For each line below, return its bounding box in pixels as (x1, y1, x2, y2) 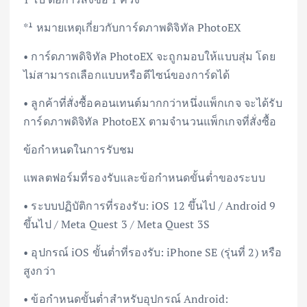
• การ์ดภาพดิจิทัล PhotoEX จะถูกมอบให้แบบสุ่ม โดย (23, 48, 275, 64)
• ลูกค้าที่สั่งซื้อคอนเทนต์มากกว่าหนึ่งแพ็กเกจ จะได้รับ (23, 95, 282, 110)
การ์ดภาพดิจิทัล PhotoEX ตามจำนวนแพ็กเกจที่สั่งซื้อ (23, 113, 277, 129)
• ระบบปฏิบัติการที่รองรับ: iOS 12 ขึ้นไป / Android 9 (23, 197, 276, 213)
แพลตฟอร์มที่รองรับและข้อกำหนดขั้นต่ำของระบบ (23, 169, 265, 185)
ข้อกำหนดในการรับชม (23, 141, 135, 157)
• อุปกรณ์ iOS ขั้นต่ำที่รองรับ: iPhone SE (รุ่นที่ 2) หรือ (23, 244, 282, 260)
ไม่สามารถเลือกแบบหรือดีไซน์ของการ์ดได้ (23, 66, 230, 82)
